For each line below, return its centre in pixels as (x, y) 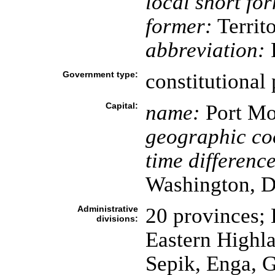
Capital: (122, 106)
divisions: (117, 219)
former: (179, 26)
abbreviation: (205, 50)
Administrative (107, 209)
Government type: (100, 74)
